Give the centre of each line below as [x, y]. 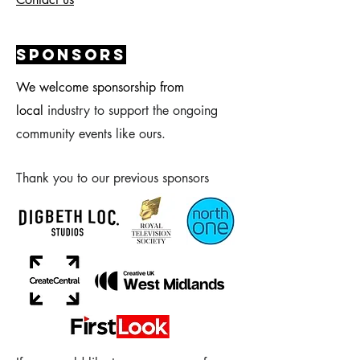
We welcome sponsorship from [100, 87]
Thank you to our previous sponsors [112, 178]
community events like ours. [91, 134]
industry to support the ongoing [131, 110]
